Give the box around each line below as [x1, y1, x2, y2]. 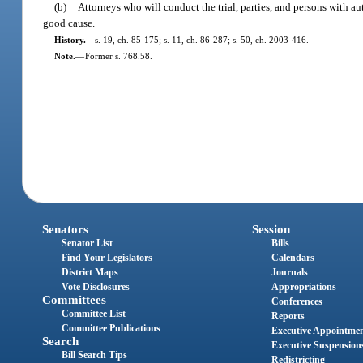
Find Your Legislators [62, 252, 153, 264]
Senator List [62, 237, 113, 250]
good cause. [43, 16, 96, 29]
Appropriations [271, 281, 336, 293]
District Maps [62, 267, 119, 279]
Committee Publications [62, 322, 161, 335]
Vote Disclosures [62, 281, 130, 293]
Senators [42, 223, 89, 237]
